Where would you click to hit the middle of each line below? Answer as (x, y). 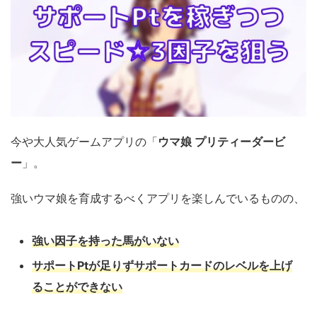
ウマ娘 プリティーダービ (221, 141)
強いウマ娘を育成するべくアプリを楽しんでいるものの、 (158, 198)
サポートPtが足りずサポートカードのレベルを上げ (162, 265)
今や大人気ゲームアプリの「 (84, 141)
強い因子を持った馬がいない (105, 240)
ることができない (77, 286)
